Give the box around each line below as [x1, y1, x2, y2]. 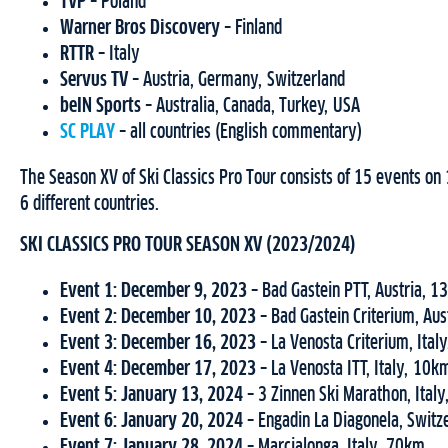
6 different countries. [20, 194, 159, 215]
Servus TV [60, 70, 132, 91]
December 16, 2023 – [121, 333, 271, 354]
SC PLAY [60, 122, 115, 143]
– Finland [220, 18, 282, 39]
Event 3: [60, 333, 117, 354]
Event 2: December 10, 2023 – [60, 307, 271, 328]
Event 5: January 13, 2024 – [60, 385, 258, 406]
